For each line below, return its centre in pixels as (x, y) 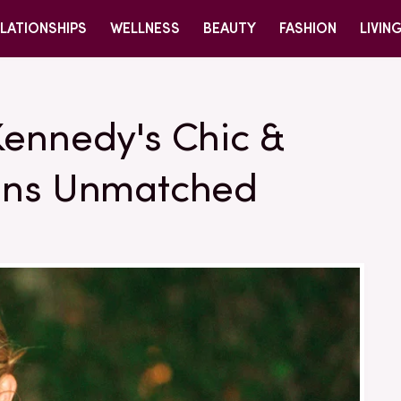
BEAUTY (230, 28)
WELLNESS (145, 28)
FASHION (308, 28)
